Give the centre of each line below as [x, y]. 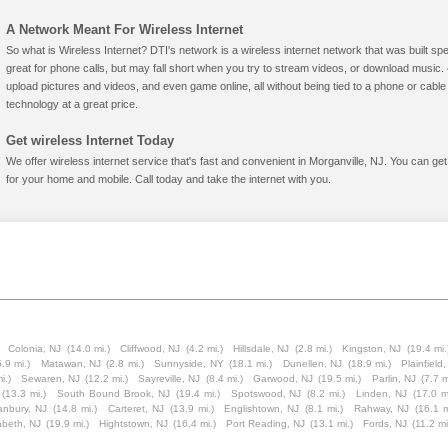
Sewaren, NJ [50, 378]
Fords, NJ [385, 423]
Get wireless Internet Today [90, 140]
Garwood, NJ [283, 378]
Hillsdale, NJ [261, 348]
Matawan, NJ [71, 363]
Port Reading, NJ [265, 423]
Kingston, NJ [372, 348]
